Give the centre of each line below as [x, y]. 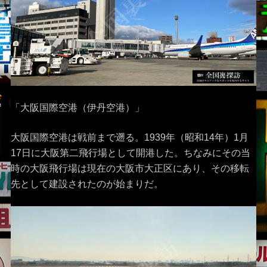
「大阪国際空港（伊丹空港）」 [77, 108]
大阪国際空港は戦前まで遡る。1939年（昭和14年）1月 [129, 138]
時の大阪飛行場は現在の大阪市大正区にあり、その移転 [130, 169]
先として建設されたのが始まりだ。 [87, 184]
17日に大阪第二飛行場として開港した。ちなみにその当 [130, 153]
